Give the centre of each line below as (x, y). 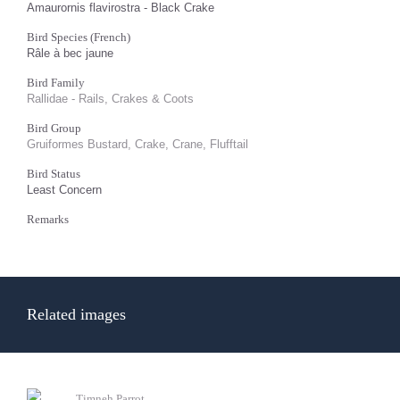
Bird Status (54, 174)
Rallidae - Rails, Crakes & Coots (110, 99)
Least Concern (64, 190)
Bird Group (54, 128)
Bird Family (56, 83)
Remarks (48, 219)
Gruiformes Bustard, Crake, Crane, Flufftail (137, 144)
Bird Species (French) (79, 37)
